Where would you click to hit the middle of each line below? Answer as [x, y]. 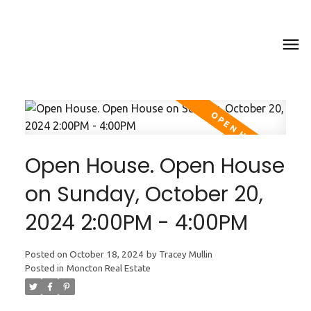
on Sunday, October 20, [144, 194]
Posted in [44, 268]
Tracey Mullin [185, 254]
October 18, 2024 [106, 254]
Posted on [47, 254]
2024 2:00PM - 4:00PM [136, 222]
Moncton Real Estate [108, 268]
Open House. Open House [154, 165]
